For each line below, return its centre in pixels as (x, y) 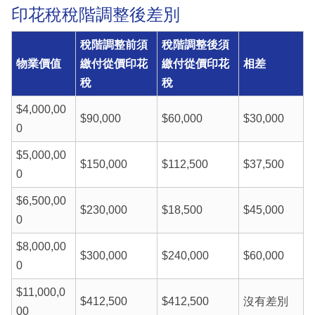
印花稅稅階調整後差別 (96, 14)
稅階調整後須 (195, 45)
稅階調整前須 (114, 45)
